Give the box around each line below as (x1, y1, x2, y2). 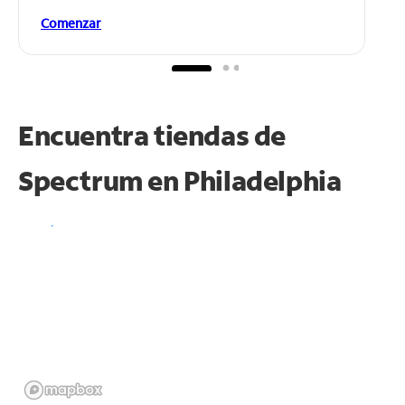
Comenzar (41, 14, 101, 32)
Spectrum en (18, 162, 184, 198)
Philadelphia (184, 162, 342, 198)
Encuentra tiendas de (18, 117, 287, 153)
